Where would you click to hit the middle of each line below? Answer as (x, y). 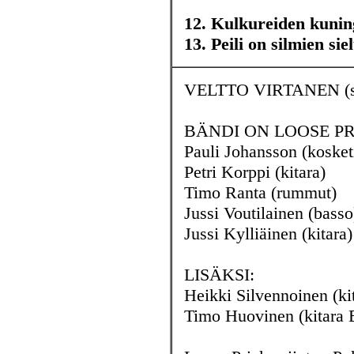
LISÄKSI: (219, 275)
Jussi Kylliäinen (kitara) (268, 233)
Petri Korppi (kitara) (255, 172)
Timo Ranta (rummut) (260, 192)
